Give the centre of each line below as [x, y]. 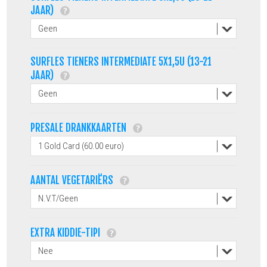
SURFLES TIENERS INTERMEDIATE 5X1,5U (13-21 [121, 61]
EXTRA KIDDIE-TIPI [67, 232]
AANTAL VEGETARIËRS [73, 180]
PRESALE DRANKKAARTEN [80, 128]
